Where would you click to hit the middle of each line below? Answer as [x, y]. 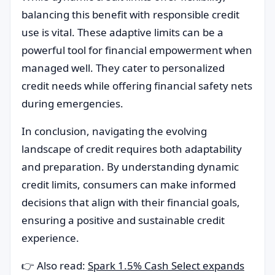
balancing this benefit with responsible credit [130, 14]
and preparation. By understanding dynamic [130, 167]
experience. [50, 238]
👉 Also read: [55, 265]
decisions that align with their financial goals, [131, 202]
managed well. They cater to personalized [123, 68]
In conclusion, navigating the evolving [114, 131]
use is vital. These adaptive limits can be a [122, 32]
